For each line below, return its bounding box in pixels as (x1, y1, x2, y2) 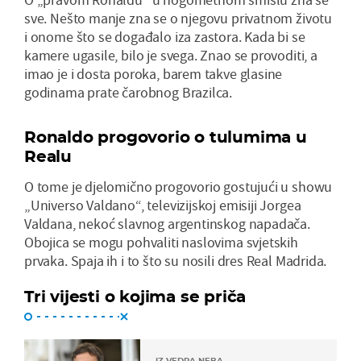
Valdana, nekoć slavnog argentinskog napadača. (24, 214, 310, 233)
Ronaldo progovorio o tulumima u (24, 127, 307, 147)
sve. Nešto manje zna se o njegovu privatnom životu (24, 8, 333, 27)
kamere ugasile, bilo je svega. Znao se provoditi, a (24, 45, 317, 64)
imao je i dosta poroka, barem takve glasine (24, 64, 283, 83)
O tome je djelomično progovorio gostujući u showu (24, 176, 333, 196)
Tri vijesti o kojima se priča (24, 286, 247, 306)
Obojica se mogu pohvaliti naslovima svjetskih (24, 232, 298, 251)
